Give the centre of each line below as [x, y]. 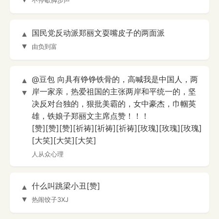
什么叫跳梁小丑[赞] [66, 186]
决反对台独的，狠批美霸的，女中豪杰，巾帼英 [114, 104]
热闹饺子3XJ [50, 200]
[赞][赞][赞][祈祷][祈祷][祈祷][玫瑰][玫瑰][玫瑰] [117, 128]
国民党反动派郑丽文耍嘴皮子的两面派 [98, 33]
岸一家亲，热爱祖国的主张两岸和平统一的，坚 [114, 92]
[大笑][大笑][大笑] [64, 141]
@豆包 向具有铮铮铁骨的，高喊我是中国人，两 [115, 79]
